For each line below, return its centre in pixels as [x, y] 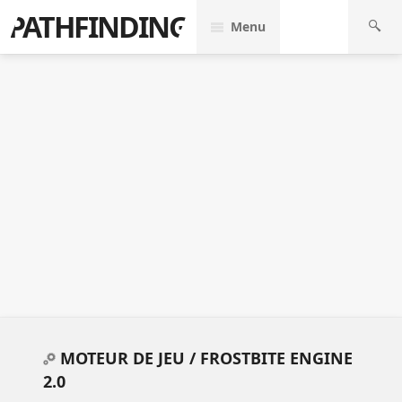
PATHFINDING [98, 26]
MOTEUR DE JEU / [128, 358]
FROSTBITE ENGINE [276, 358]
